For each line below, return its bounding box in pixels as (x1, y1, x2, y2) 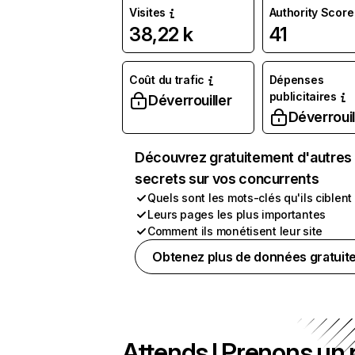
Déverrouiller (148, 92, 232, 109)
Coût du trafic (129, 73, 205, 86)
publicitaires (269, 90, 337, 103)
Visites (129, 6, 166, 19)
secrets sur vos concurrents (135, 170, 319, 187)
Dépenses (269, 73, 324, 86)
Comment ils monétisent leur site (147, 224, 323, 238)
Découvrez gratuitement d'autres (135, 149, 352, 166)
